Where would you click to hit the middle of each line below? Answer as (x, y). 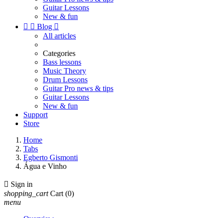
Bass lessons (62, 62)
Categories (59, 53)
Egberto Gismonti (51, 157)
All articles (59, 36)
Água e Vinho (45, 166)
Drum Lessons (65, 80)
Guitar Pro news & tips (78, 88)
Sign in (22, 184)
